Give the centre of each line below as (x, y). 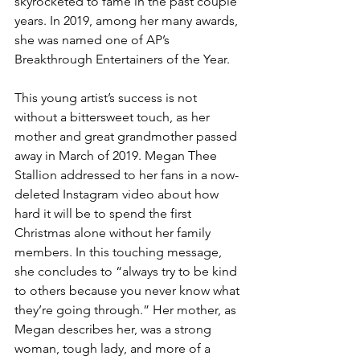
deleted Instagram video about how (118, 194)
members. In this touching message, (120, 252)
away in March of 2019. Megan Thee (117, 155)
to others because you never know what (129, 290)
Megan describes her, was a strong (115, 329)
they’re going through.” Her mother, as (127, 309)
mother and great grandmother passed (127, 136)
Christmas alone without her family (114, 232)
